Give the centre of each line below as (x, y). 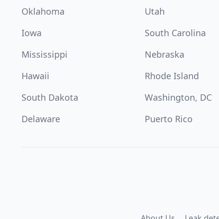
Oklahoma (43, 11)
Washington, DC (178, 97)
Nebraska (164, 54)
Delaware (41, 119)
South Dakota (50, 97)
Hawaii (35, 76)
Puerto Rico (169, 119)
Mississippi (44, 54)
